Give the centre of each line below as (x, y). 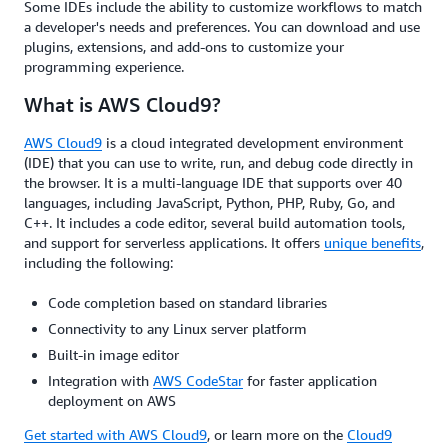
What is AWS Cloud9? (122, 104)
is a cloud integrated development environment (252, 142)
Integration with (100, 380)
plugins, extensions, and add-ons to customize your (184, 46)
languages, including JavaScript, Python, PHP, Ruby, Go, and (209, 202)
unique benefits (372, 242)
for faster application (310, 380)
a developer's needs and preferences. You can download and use (222, 26)
